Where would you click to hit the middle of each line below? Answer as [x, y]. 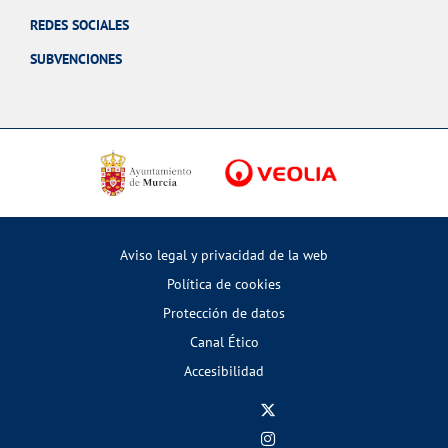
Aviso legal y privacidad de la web [224, 255]
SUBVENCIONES [76, 59]
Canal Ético [224, 342]
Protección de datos [224, 313]
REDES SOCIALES [79, 25]
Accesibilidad [224, 371]
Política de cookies [224, 284]
